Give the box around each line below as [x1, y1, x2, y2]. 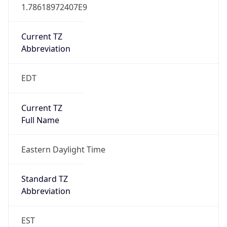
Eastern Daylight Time [21, 143, 105, 155]
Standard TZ [21, 173, 68, 185]
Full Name [21, 114, 59, 126]
